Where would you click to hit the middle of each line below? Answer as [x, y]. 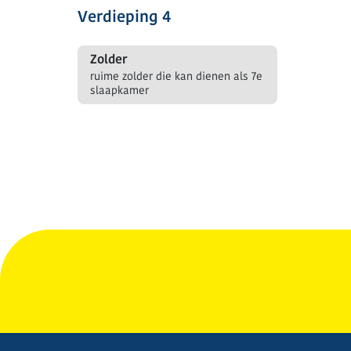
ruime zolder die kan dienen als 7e [176, 76]
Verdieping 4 [124, 17]
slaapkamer [119, 90]
